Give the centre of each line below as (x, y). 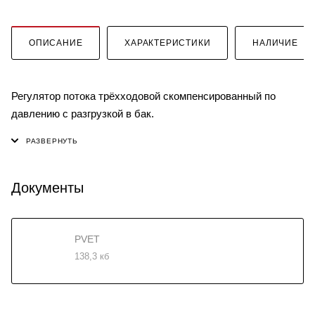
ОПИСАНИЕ (56, 43)
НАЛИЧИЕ (275, 43)
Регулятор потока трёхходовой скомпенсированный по (143, 96)
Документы (47, 187)
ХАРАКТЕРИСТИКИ (168, 43)
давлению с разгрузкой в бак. (83, 113)
